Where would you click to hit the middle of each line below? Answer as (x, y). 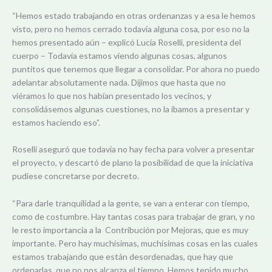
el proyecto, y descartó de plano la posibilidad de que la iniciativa (133, 163)
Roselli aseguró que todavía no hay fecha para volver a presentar (133, 149)
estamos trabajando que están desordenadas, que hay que (123, 256)
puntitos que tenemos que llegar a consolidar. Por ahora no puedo (136, 69)
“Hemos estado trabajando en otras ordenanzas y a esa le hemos (134, 15)
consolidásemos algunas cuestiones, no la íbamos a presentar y (131, 109)
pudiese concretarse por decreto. (76, 176)
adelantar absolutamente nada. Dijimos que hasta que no (119, 82)
